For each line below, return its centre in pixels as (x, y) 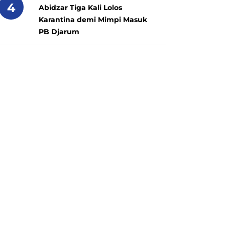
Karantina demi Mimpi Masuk (93, 19)
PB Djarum (59, 31)
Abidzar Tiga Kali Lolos (80, 7)
